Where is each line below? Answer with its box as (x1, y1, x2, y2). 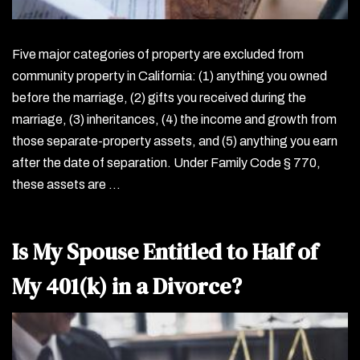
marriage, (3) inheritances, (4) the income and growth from (12, 112, 337, 126)
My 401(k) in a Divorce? (12, 270, 242, 301)
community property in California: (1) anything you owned (12, 68, 327, 83)
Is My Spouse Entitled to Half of (12, 235, 317, 267)
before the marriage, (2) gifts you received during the (12, 90, 306, 104)
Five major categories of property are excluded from (12, 47, 304, 61)
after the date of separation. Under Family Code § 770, (12, 155, 321, 170)
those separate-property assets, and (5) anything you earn (12, 133, 337, 148)
